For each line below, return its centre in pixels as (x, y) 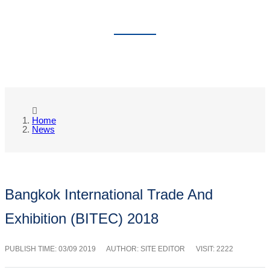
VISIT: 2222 (215, 249)
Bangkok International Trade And (109, 195)
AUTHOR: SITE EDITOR (146, 249)
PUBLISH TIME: (32, 249)
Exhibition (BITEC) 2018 (82, 219)
